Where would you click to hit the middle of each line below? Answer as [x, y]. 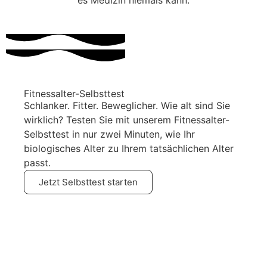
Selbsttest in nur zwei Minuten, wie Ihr [109, 134]
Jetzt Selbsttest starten [88, 182]
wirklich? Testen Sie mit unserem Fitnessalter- [127, 119]
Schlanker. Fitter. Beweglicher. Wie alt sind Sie [127, 105]
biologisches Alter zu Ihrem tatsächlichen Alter [129, 148]
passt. [37, 162]
